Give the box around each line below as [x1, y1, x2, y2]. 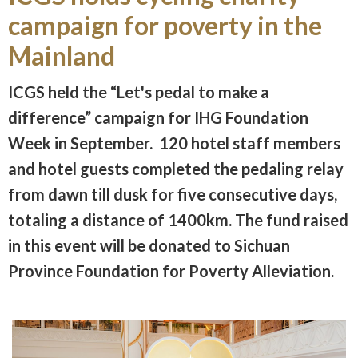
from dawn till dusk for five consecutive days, [8, 184, 337, 204]
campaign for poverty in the [8, 9, 322, 41]
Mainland [8, 39, 115, 71]
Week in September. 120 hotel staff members [8, 133, 340, 153]
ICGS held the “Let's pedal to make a [8, 82, 269, 101]
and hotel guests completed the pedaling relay [8, 158, 344, 178]
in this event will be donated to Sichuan [8, 235, 290, 255]
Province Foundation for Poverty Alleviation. [8, 261, 337, 280]
